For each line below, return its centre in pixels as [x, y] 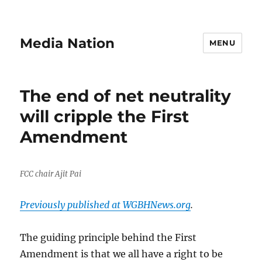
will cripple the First [105, 116]
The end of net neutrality [126, 96]
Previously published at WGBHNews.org [106, 205]
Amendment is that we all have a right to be [122, 254]
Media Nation [68, 43]
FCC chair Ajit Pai [51, 174]
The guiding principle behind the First [108, 237]
